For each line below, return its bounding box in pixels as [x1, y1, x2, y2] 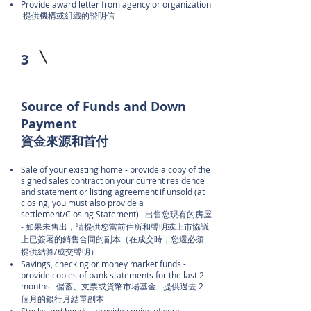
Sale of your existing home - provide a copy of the [21, 164, 210, 175]
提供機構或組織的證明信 [21, 10, 115, 21]
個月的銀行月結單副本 [21, 293, 104, 304]
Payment [21, 115, 87, 133]
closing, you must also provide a [21, 197, 144, 208]
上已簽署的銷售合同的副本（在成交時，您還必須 [21, 233, 204, 244]
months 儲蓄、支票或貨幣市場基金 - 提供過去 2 [21, 280, 203, 292]
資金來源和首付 [21, 133, 108, 150]
